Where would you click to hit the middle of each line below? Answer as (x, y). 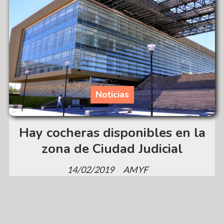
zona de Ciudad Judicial (112, 149)
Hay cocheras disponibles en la (112, 133)
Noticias (112, 95)
